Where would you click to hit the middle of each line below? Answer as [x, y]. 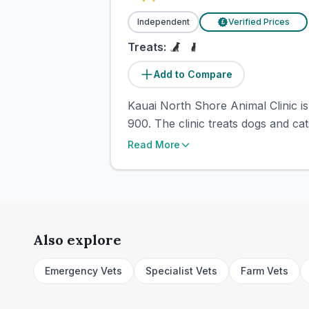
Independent [163, 22]
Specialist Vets [181, 271]
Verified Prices [259, 22]
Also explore [77, 240]
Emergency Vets [83, 271]
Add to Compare [193, 74]
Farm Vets [265, 271]
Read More [154, 144]
